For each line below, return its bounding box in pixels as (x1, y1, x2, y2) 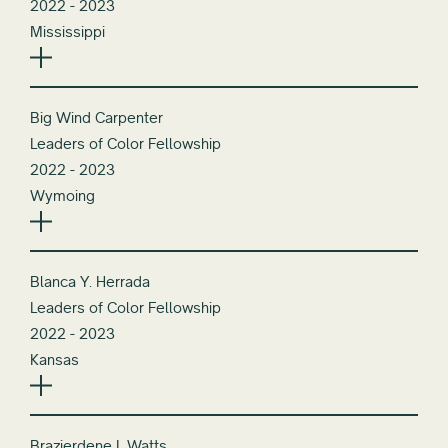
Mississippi (30, 21, 105, 41)
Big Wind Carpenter (30, 107, 163, 127)
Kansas (30, 349, 79, 369)
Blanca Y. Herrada (30, 271, 150, 291)
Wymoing (30, 185, 95, 205)
